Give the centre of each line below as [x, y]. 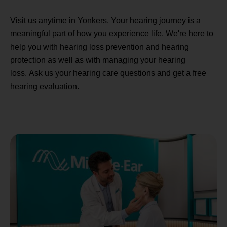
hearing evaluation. [45, 87]
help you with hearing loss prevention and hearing [100, 47]
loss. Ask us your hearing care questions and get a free [108, 73]
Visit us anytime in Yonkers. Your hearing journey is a [105, 21]
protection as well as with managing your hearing [98, 60]
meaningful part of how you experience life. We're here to [112, 34]
